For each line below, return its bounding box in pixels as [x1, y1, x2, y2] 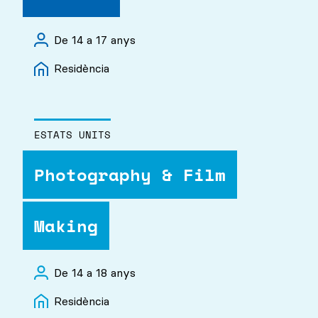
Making [34, 212, 98, 238]
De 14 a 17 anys [54, 33, 136, 48]
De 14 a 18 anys [54, 265, 136, 280]
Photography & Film [34, 161, 226, 187]
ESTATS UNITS [34, 126, 111, 142]
